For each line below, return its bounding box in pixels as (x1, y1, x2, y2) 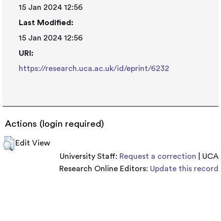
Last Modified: (19, 19, 74, 27)
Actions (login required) (5, 119, 104, 129)
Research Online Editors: (59, 165, 150, 173)
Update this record (150, 165, 219, 173)
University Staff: (60, 152, 119, 160)
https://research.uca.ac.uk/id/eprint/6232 (19, 65, 169, 73)
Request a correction (119, 152, 196, 160)
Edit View (15, 139, 50, 147)
